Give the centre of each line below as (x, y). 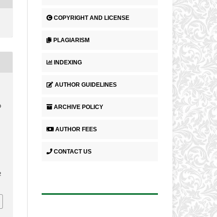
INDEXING (68, 62)
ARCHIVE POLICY (78, 107)
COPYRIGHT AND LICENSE (92, 18)
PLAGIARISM (71, 40)
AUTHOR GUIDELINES (86, 85)
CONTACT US (73, 151)
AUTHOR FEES (76, 129)
